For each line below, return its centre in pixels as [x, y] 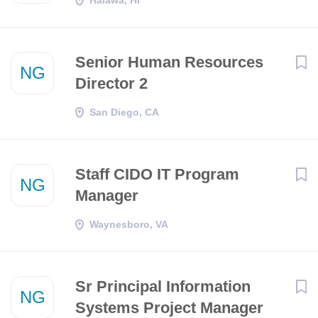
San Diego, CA [124, 112]
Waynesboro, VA [129, 224]
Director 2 [111, 83]
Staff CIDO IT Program [157, 174]
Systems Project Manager [169, 308]
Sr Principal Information [163, 286]
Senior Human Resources [169, 62]
